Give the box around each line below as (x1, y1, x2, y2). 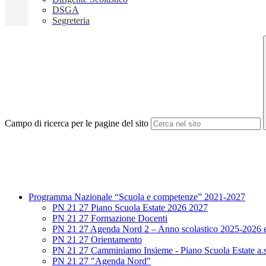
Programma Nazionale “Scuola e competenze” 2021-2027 (28, 192, 245, 202)
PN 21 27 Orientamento (52, 235, 142, 245)
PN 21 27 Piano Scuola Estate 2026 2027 (52, 202, 208, 213)
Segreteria (52, 15, 90, 26)
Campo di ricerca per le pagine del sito (5, 118, 148, 129)
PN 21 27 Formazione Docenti (52, 213, 167, 224)
